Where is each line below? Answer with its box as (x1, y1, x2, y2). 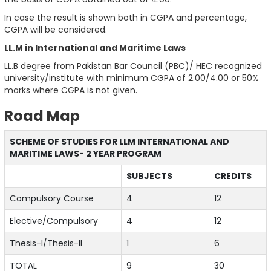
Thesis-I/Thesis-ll (9, 237, 82, 250)
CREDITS (214, 170, 252, 183)
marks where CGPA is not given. (4, 84, 137, 97)
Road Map (4, 106, 80, 126)
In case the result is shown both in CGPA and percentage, (4, 11, 247, 24)
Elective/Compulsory (9, 215, 98, 227)
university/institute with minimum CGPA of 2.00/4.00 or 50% (4, 72, 259, 85)
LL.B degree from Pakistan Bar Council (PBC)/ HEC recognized (4, 60, 262, 73)
